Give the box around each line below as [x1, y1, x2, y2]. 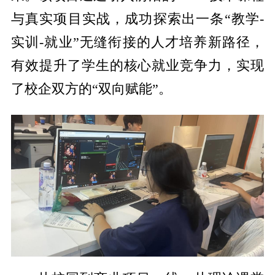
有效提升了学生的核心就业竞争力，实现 [10, 58, 265, 74]
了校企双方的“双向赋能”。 [10, 82, 172, 97]
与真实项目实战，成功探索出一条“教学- [10, 12, 265, 27]
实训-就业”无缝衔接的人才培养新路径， [10, 35, 265, 50]
